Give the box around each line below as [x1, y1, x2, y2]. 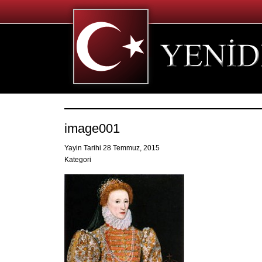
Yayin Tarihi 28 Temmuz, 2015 [64, 144, 161, 152]
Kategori [64, 156, 91, 164]
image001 [64, 121, 120, 136]
